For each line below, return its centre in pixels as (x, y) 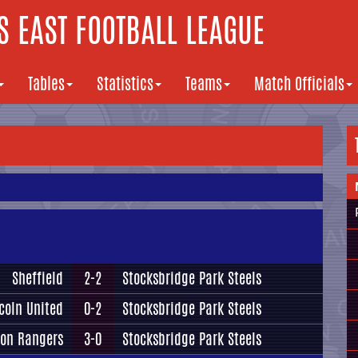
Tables (46, 84)
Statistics (125, 84)
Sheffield (38, 278)
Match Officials (299, 84)
